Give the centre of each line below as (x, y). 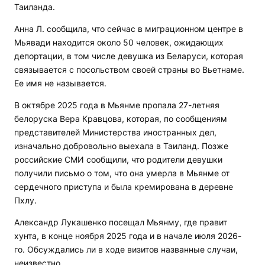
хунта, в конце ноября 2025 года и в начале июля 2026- (128, 236)
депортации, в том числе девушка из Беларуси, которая (129, 56)
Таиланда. (35, 7)
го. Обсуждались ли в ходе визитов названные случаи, (126, 249)
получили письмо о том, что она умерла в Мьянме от (122, 173)
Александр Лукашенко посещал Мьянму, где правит (121, 222)
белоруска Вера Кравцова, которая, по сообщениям (121, 119)
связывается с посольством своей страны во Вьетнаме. (129, 70)
